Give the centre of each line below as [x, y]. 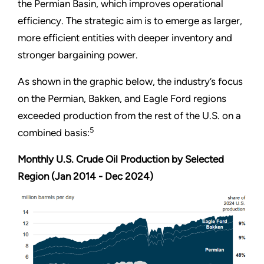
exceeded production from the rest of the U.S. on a [129, 116]
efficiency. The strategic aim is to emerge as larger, [130, 21]
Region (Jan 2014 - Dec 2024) [85, 176]
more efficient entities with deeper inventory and [125, 38]
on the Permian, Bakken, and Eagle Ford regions [122, 99]
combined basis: [54, 133]
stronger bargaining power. [78, 55]
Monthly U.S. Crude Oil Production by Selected [121, 159]
